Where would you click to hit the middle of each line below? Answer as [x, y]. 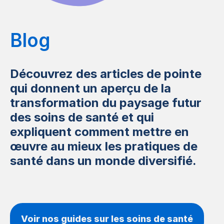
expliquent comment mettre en [99, 131]
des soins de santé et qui [82, 117]
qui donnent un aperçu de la [90, 88]
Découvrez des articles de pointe [106, 73]
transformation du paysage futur [106, 102]
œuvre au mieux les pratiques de [104, 146]
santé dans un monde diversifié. [103, 160]
